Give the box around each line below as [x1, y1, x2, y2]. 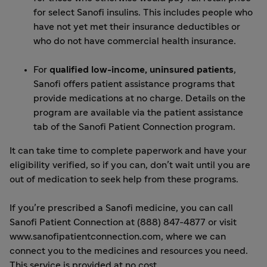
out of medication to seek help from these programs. [10, 175, 238, 185]
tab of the [33, 122, 79, 132]
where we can [163, 232, 226, 242]
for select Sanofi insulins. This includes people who [33, 8, 253, 18]
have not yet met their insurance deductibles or [33, 22, 240, 32]
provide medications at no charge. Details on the [33, 94, 246, 104]
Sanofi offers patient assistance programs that [33, 79, 235, 89]
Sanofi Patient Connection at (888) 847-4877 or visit [10, 218, 237, 228]
